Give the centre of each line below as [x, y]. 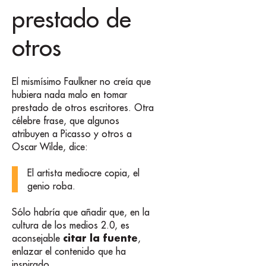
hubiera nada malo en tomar [69, 94]
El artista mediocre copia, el [83, 173]
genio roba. [51, 186]
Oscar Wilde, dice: [50, 146]
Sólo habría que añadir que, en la [81, 212]
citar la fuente [100, 238]
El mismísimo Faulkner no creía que [81, 81]
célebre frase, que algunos [66, 120]
